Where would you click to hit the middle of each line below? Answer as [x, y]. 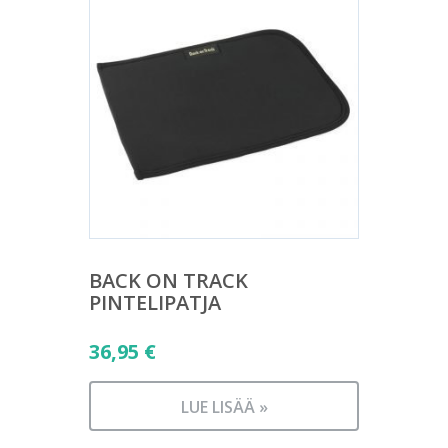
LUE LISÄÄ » [224, 407]
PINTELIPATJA [155, 302]
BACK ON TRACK [168, 280]
